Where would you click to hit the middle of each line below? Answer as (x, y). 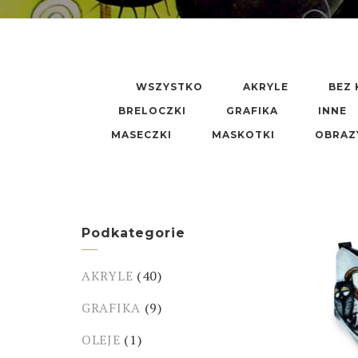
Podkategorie (133, 233)
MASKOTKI (243, 135)
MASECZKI (141, 135)
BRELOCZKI (152, 111)
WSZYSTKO (169, 87)
